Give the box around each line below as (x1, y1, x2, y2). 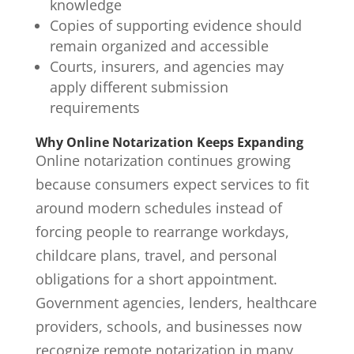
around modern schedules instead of (35, 198, 282, 217)
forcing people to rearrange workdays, (35, 221, 289, 241)
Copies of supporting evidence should (49, 15, 302, 35)
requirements (49, 97, 140, 117)
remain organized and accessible (49, 36, 269, 55)
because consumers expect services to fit (35, 174, 309, 194)
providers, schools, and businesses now (35, 316, 302, 336)
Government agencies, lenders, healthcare (35, 292, 317, 312)
